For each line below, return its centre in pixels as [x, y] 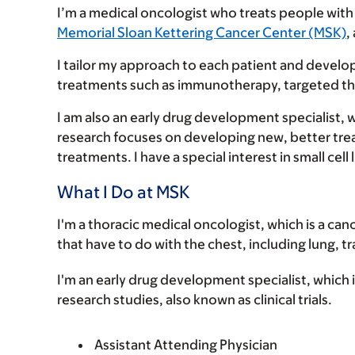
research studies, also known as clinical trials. [195, 299]
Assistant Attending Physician [186, 344]
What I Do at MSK [124, 192]
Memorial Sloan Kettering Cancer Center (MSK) [202, 32]
